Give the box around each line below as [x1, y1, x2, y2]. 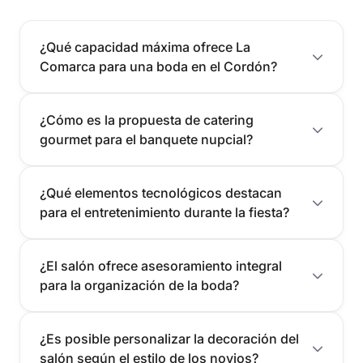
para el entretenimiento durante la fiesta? [40, 203, 289, 220]
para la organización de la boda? [40, 276, 239, 293]
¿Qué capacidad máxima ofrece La [40, 38, 250, 55]
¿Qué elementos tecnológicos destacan [40, 184, 282, 201]
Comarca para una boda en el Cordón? [40, 58, 277, 75]
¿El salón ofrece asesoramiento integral [40, 257, 282, 274]
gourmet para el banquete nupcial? [40, 130, 253, 147]
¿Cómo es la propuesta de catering [40, 111, 254, 128]
